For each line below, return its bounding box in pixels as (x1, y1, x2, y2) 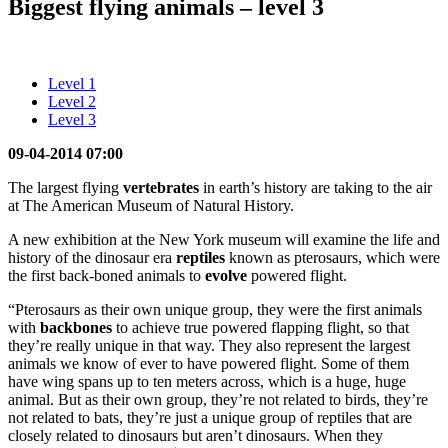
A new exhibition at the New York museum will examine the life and (8, 230, 440, 248)
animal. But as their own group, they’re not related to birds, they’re (8, 390, 428, 408)
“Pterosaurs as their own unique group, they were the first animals (8, 300, 422, 318)
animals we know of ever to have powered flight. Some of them (8, 354, 409, 372)
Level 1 (48, 74, 96, 92)
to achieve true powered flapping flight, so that (112, 318, 409, 336)
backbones (40, 318, 112, 336)
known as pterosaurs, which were (225, 248, 440, 266)
